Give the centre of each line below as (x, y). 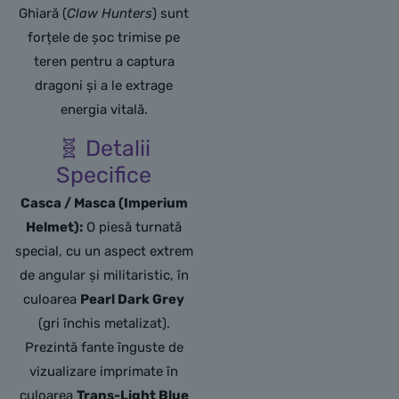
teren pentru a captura (104, 62)
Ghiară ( (43, 14)
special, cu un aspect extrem (104, 252)
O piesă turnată (133, 228)
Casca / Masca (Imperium (104, 204)
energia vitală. (104, 110)
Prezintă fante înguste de (104, 348)
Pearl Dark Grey (133, 300)
